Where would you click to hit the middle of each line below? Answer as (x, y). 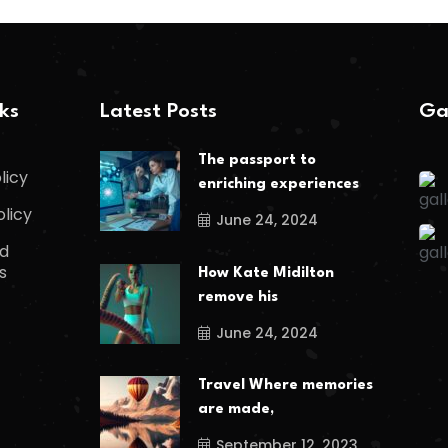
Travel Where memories (285, 386)
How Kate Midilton (265, 273)
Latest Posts (158, 111)
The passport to (256, 161)
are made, (235, 410)
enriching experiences (278, 185)
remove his (237, 297)
